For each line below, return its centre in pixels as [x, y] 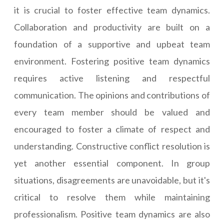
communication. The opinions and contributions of [112, 95]
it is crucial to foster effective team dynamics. [112, 10]
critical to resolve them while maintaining [112, 197]
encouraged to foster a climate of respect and [112, 129]
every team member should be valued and [112, 112]
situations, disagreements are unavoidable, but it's [112, 180]
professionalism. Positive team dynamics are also [112, 214]
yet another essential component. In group [112, 163]
